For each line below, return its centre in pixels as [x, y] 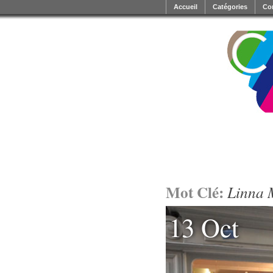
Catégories [230, 7]
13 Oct [204, 227]
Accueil [186, 7]
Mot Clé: [197, 192]
